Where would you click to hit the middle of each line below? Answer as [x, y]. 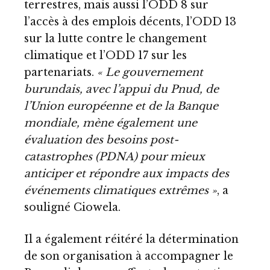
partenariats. [61, 72]
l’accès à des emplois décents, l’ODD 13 [130, 21]
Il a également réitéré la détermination [131, 240]
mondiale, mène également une [111, 123]
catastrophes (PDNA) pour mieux [115, 156]
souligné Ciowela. [72, 207]
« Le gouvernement [150, 72]
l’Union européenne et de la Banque [121, 106]
